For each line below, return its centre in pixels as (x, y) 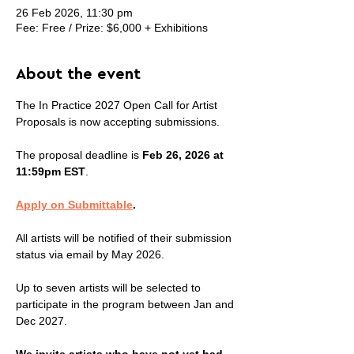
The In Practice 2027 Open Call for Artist (118, 105)
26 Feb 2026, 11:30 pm (74, 13)
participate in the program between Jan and (126, 304)
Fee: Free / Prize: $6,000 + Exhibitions (112, 28)
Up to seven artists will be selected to (110, 288)
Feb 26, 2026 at (185, 155)
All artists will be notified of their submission (125, 238)
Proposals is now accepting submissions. (118, 122)
